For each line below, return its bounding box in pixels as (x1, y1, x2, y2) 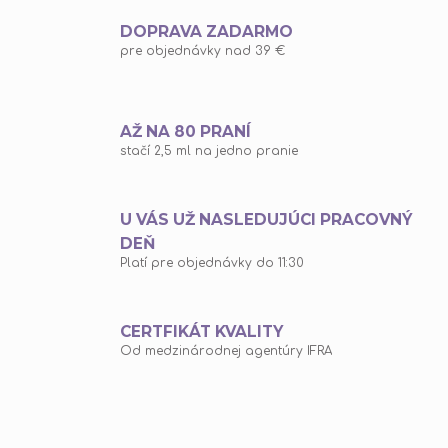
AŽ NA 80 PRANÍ (120, 122, 251, 142)
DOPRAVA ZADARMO (120, 22, 293, 42)
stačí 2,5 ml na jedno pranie (120, 144, 298, 159)
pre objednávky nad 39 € (120, 44, 285, 59)
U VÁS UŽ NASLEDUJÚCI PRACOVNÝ (120, 210, 412, 230)
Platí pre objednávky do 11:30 (120, 256, 304, 271)
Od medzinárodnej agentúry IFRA (120, 344, 332, 359)
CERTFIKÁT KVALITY (120, 322, 283, 342)
